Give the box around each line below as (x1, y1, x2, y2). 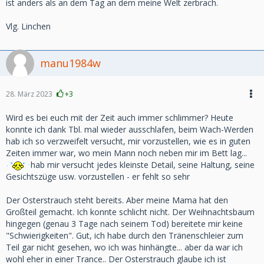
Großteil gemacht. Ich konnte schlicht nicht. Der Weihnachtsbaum (6, 206, 255, 217)
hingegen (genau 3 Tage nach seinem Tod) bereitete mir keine (6, 218, 243, 229)
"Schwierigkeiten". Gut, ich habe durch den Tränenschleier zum (6, 230, 243, 241)
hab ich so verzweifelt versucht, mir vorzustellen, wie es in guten (6, 136, 250, 147)
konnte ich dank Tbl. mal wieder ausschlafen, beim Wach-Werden (6, 124, 253, 135)
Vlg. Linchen (6, 21, 51, 32)
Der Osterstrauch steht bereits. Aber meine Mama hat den (6, 194, 228, 206)
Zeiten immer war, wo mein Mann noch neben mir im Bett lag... (6, 147, 247, 159)
